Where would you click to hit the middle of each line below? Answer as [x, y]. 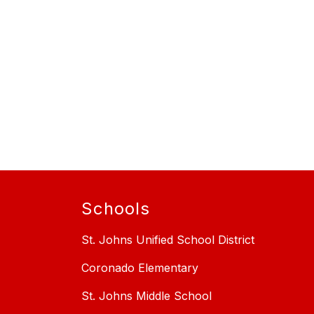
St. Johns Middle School [146, 296]
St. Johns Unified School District [168, 240]
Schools [116, 209]
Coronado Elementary [140, 268]
